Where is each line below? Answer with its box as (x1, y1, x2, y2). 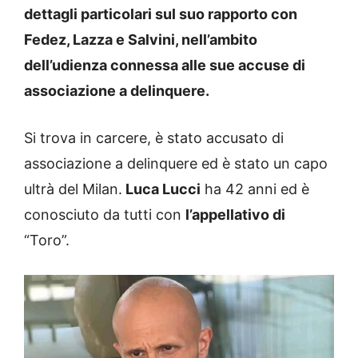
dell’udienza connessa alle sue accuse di (24, 57, 305, 74)
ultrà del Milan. (24, 181, 122, 198)
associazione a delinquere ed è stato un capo (24, 155, 328, 173)
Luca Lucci (122, 181, 201, 198)
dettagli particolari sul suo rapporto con (24, 6, 297, 23)
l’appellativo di (185, 206, 285, 224)
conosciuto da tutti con (24, 206, 185, 224)
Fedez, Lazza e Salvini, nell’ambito (24, 31, 257, 49)
